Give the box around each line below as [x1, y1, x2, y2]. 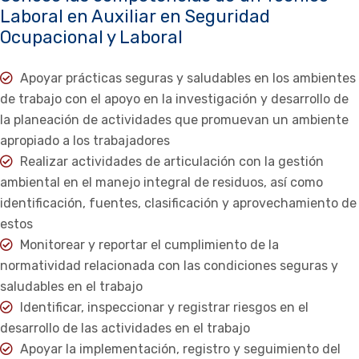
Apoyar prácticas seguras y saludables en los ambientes [17, 71, 356, 86]
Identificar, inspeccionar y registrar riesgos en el [17, 300, 309, 315]
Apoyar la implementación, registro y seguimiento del [17, 341, 341, 357]
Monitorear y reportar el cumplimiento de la [17, 237, 279, 252]
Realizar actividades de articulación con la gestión [17, 154, 324, 169]
